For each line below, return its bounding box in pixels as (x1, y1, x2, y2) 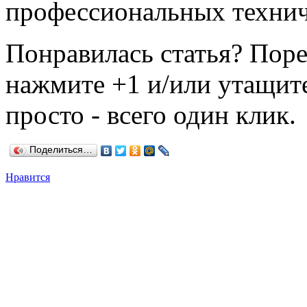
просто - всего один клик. (5, 99, 296, 130)
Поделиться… (29, 144, 93, 155)
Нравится (5, 171, 50, 183)
